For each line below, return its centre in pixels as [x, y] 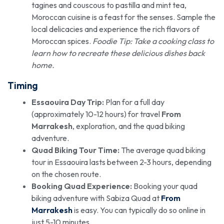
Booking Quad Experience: [82, 186]
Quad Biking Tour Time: [75, 150]
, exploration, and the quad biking [129, 126]
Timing [23, 85]
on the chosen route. [66, 174]
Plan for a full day [134, 102]
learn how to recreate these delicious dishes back [118, 53]
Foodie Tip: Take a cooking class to [153, 41]
